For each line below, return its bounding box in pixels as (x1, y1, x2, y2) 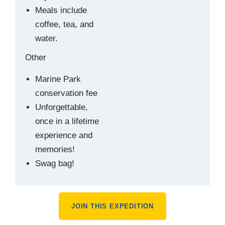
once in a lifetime (35, 116, 99, 126)
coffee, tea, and (35, 20, 93, 30)
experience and (35, 130, 92, 140)
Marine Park (35, 74, 81, 84)
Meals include (35, 6, 87, 16)
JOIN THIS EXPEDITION (71, 202, 154, 210)
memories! (35, 144, 75, 154)
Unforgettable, (35, 102, 88, 112)
